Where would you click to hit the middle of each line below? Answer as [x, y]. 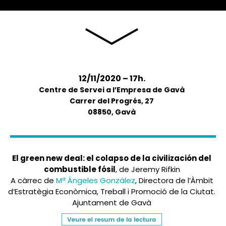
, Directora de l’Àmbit [174, 181]
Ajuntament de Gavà [112, 203]
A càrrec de [33, 181]
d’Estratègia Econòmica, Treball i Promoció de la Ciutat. [112, 192]
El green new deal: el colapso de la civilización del [112, 158]
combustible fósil [79, 169]
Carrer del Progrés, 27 [112, 101]
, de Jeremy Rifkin [148, 169]
